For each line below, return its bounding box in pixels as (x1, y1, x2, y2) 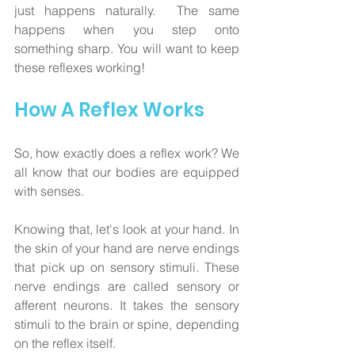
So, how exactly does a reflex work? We (14, 144, 239, 161)
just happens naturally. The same (14, 2, 239, 18)
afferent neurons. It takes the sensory (14, 296, 239, 313)
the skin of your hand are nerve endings (14, 239, 239, 256)
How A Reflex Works (14, 96, 204, 123)
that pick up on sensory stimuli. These (14, 258, 239, 275)
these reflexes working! (14, 59, 145, 75)
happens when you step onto (14, 21, 239, 37)
